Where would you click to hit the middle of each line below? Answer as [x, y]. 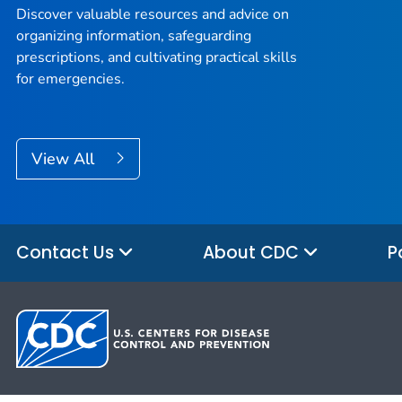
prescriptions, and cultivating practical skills [157, 58]
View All [65, 159]
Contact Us [67, 252]
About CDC [253, 252]
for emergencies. [70, 79]
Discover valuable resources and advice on [153, 15]
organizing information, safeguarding [134, 36]
